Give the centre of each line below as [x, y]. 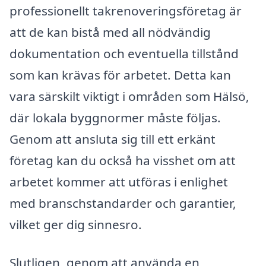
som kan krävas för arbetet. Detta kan [120, 75]
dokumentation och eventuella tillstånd [124, 53]
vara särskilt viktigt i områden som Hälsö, [129, 96]
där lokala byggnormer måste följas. [115, 117]
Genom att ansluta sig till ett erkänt [113, 139]
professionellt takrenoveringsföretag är [126, 10]
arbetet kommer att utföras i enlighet [119, 181]
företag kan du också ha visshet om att [123, 160]
